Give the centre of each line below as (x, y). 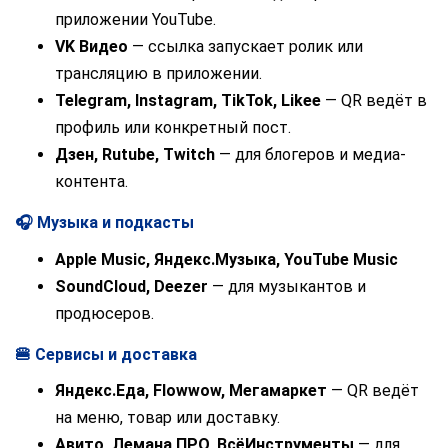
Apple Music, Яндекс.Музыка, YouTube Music (226, 259)
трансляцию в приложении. (158, 73)
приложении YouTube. (135, 19)
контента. (91, 181)
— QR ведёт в (374, 100)
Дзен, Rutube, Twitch (135, 154)
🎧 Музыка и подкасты (104, 222)
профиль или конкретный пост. (173, 127)
